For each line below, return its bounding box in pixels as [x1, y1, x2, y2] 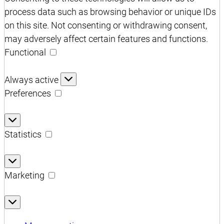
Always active [4, 74, 60, 85]
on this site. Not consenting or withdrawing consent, [4, 20, 207, 31]
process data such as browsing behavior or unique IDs [4, 6, 216, 17]
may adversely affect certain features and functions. [4, 33, 208, 44]
